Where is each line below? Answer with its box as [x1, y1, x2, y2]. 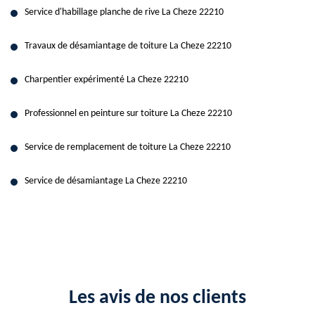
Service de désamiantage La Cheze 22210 [25, 176, 187, 186]
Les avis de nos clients [69, 288, 246, 308]
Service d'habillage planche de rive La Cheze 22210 [25, 7, 224, 18]
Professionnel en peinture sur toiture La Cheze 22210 [25, 108, 232, 119]
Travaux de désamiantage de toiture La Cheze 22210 [25, 41, 231, 51]
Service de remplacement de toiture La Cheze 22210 [25, 142, 231, 153]
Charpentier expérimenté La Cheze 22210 [25, 75, 188, 85]
